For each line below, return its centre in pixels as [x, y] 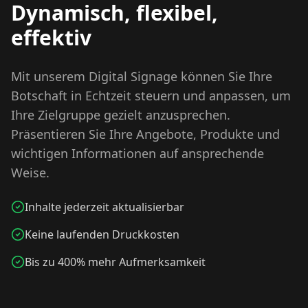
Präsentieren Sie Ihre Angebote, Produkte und [145, 134]
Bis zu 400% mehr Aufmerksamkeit [115, 262]
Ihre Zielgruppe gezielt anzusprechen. [121, 115]
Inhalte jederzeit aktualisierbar [104, 207]
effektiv [51, 37]
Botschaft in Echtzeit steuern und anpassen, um [151, 96]
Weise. [30, 173]
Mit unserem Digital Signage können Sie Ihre [142, 76]
